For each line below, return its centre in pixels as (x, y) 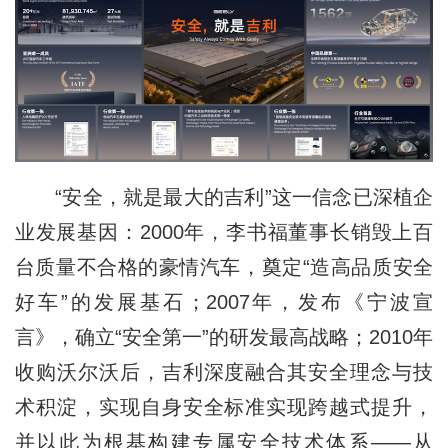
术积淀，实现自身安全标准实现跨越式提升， (224, 407)
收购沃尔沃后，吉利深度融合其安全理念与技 (224, 372)
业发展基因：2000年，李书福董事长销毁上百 (224, 232)
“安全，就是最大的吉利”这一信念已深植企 (224, 197)
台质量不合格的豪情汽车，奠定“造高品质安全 (224, 267)
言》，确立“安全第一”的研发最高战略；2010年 (224, 337)
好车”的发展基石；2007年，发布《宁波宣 (224, 302)
